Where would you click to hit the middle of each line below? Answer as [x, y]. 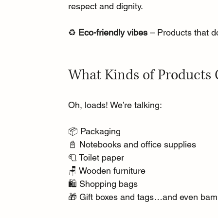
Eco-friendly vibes [113, 32]
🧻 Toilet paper [96, 157]
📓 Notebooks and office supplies [132, 144]
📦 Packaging [95, 131]
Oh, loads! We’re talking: [115, 105]
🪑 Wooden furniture [107, 170]
